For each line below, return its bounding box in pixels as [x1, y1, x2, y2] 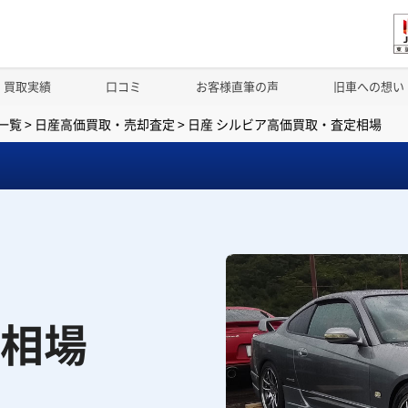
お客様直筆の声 [196, 77, 279, 95]
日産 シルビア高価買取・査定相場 [187, 115, 382, 133]
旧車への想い [333, 77, 404, 95]
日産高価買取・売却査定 [34, 115, 175, 133]
